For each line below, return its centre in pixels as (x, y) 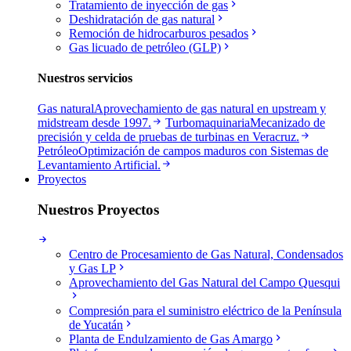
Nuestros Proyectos (98, 210)
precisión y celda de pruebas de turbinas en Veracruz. (168, 137)
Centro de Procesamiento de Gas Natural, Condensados (206, 254)
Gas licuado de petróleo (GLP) (145, 47)
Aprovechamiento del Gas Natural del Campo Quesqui (204, 282)
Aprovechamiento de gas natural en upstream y (210, 109)
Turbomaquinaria (208, 123)
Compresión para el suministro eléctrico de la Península (205, 310)
